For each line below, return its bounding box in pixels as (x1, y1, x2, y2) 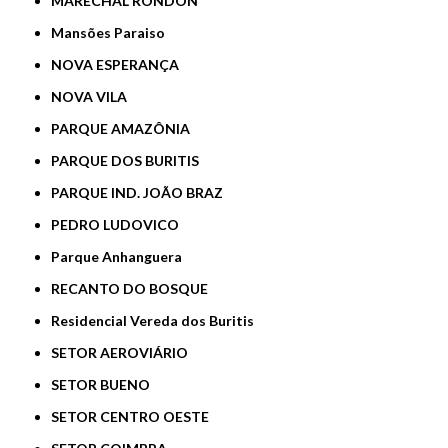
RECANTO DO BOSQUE (60, 280, 209, 298)
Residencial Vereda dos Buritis (60, 312, 255, 330)
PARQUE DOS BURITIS (59, 152, 200, 170)
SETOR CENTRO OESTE (59, 408, 210, 426)
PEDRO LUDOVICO (60, 216, 180, 234)
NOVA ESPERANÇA (62, 56, 180, 74)
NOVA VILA (62, 88, 128, 106)
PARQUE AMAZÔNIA (59, 120, 191, 138)
